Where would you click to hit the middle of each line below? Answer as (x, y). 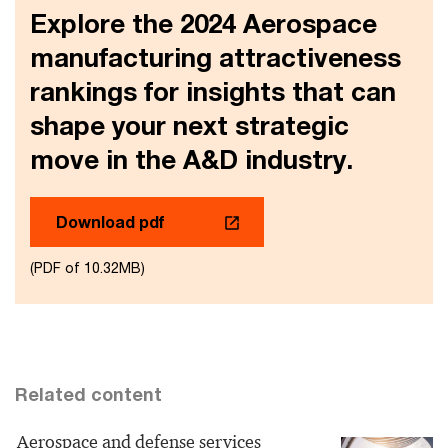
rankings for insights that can (213, 92)
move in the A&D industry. (191, 160)
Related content (88, 394)
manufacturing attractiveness (215, 58)
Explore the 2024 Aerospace (203, 24)
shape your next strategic (189, 126)
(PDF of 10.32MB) (87, 268)
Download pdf (110, 222)
